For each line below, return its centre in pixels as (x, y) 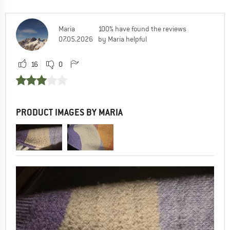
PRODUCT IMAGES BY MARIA (69, 112)
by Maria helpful (122, 39)
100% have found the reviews (142, 28)
